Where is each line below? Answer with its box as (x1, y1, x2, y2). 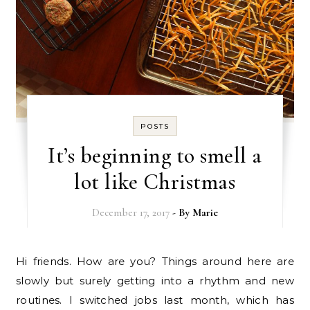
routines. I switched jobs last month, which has (16, 293, 294, 307)
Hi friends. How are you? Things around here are (16, 254, 26, 268)
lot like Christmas (74, 167, 236, 195)
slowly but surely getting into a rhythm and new (16, 273, 294, 287)
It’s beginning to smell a (48, 141, 262, 169)
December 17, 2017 (91, 206, 170, 219)
